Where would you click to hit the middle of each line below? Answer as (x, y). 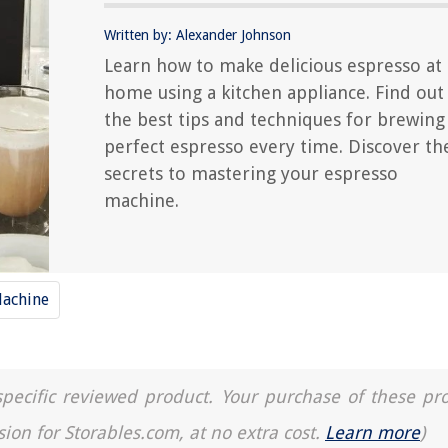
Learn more (372, 432)
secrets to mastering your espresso (251, 173)
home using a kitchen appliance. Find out (274, 92)
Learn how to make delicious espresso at (273, 65)
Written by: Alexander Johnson (197, 34)
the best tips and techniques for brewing (274, 119)
